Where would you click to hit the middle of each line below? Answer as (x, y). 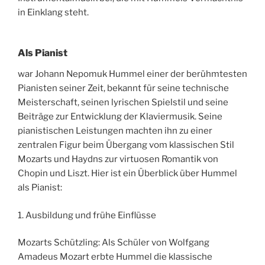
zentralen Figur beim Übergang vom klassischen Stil (126, 145)
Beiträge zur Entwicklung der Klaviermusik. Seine (120, 117)
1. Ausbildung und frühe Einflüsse (87, 215)
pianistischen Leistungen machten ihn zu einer (115, 131)
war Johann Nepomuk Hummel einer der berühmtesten (132, 74)
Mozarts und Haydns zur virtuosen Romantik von (118, 159)
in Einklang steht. (53, 12)
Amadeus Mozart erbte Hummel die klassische (115, 257)
